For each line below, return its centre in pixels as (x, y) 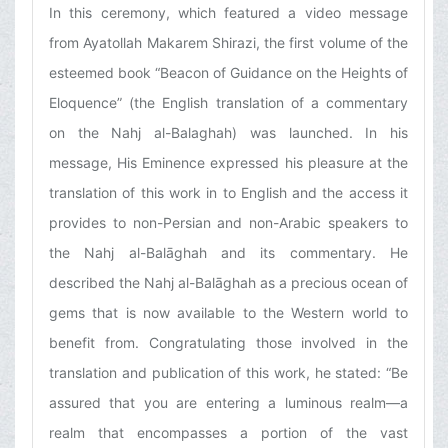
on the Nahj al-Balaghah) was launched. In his (228, 133)
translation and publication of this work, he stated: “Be (228, 373)
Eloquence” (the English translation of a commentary (228, 103)
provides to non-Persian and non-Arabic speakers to (228, 223)
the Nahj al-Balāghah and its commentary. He (228, 253)
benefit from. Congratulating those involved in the (228, 343)
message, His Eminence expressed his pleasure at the (228, 163)
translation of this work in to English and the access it (228, 193)
